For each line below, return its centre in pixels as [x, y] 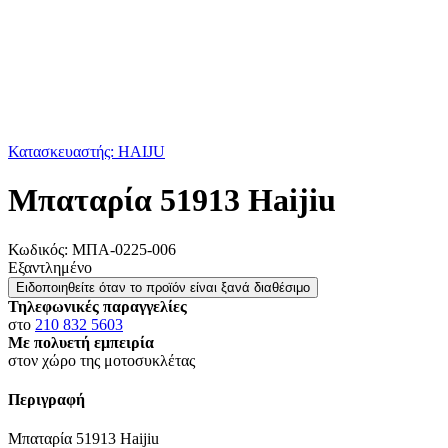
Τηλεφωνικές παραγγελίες [97, 306]
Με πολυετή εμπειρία [81, 342]
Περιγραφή [46, 400]
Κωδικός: [40, 249]
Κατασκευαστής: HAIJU [86, 151]
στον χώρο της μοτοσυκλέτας [101, 360]
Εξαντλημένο [50, 267]
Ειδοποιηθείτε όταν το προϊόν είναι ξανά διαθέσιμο [163, 287]
